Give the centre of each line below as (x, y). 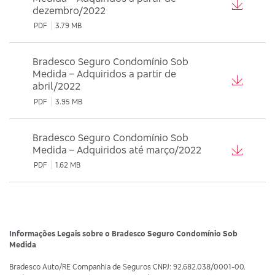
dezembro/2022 (69, 10)
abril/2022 (56, 86)
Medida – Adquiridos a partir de (104, 74)
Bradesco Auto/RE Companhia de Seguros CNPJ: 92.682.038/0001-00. (127, 267)
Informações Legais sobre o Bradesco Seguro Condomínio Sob (123, 234)
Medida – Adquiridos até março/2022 (117, 149)
